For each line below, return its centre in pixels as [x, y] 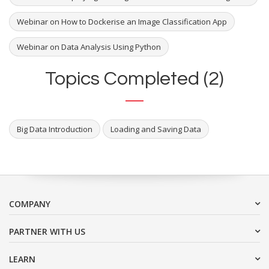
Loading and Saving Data [156, 129]
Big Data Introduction [55, 129]
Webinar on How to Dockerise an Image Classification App [122, 21]
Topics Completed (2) [134, 79]
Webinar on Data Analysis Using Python [89, 47]
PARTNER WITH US [47, 231]
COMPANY [30, 204]
